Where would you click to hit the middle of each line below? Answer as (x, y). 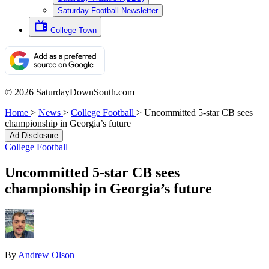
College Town (74, 30)
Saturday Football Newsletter (108, 11)
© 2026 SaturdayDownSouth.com (70, 92)
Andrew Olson (46, 255)
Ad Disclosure (34, 135)
